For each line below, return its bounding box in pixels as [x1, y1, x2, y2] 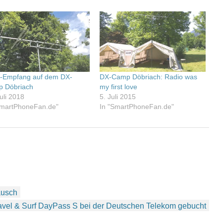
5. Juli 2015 [100, 92, 136, 101]
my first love [100, 82, 138, 91]
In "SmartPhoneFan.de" [100, 102, 174, 111]
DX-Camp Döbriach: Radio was [100, 72, 198, 81]
